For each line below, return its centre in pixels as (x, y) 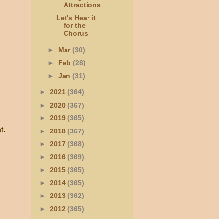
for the (74, 26)
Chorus (76, 33)
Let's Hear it (76, 18)
